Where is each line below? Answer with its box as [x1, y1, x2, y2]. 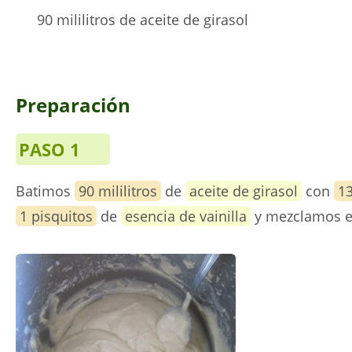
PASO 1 [19, 137, 80, 161]
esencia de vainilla [125, 207, 247, 225]
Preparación [16, 92, 130, 118]
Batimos [16, 181, 75, 200]
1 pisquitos [20, 207, 93, 225]
